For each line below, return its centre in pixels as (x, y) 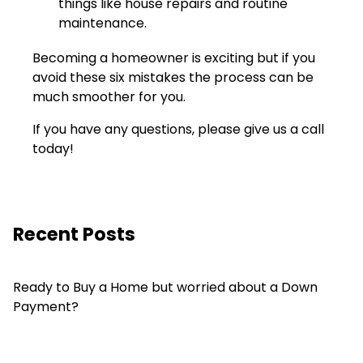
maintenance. (102, 23)
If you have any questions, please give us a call (178, 130)
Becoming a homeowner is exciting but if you (174, 58)
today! (53, 149)
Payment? (46, 307)
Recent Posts (74, 235)
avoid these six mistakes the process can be (173, 78)
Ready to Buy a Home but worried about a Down (165, 288)
